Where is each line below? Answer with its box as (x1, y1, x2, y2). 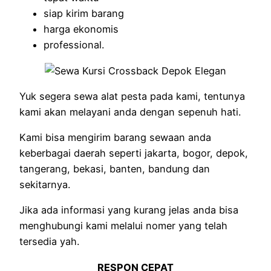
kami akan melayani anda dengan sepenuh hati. (19, 105, 241, 118)
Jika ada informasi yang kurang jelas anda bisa (19, 204, 238, 217)
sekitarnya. (19, 178, 70, 191)
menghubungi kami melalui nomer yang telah (19, 220, 227, 232)
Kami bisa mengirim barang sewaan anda (19, 131, 211, 144)
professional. (44, 39, 104, 51)
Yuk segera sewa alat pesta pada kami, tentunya (19, 90, 245, 102)
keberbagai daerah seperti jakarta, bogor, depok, (19, 147, 248, 160)
